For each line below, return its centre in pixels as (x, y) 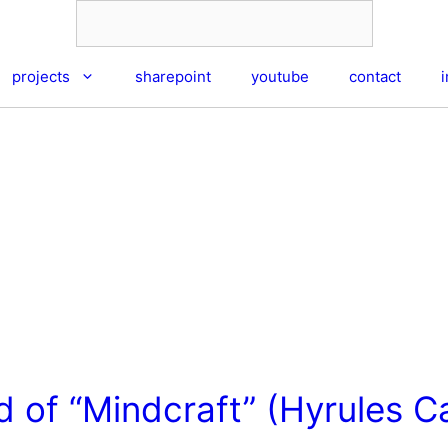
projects (41, 76)
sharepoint (173, 76)
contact (375, 76)
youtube (280, 76)
